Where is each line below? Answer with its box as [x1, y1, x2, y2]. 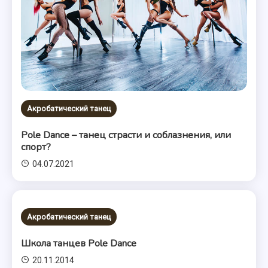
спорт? [21, 140, 51, 154]
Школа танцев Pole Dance [21, 236, 137, 250]
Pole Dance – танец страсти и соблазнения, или [21, 128, 232, 142]
